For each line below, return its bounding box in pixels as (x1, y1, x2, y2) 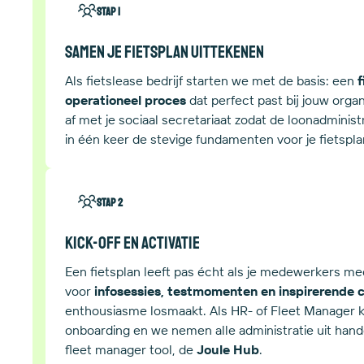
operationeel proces (65, 91, 186, 108)
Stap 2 (97, 195, 123, 210)
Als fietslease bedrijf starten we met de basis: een (65, 71, 357, 89)
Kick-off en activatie (65, 231, 200, 253)
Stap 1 (97, 4, 120, 19)
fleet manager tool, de (65, 340, 197, 357)
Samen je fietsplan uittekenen (65, 40, 264, 63)
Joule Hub (197, 340, 259, 357)
